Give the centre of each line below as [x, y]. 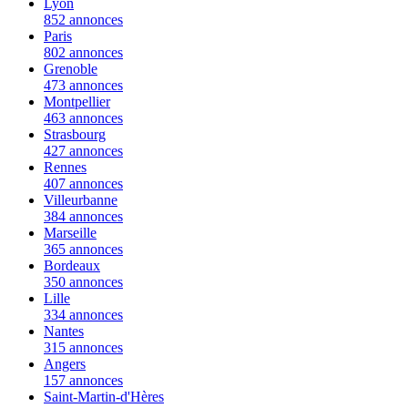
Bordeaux [72, 265]
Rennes [65, 167]
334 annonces [83, 314]
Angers [65, 363]
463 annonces [83, 117]
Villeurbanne [81, 199]
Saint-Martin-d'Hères [104, 396]
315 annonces [83, 347]
